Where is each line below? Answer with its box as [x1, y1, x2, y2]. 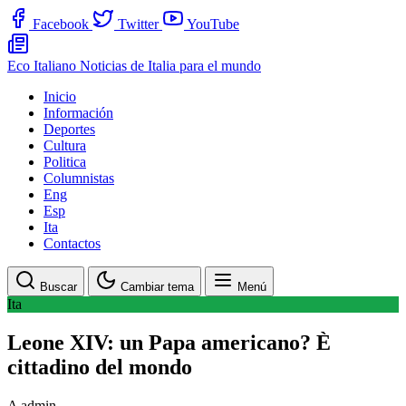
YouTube [187, 16, 239, 32]
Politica [43, 154, 86, 169]
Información [43, 105, 113, 121]
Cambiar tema [121, 280, 194, 294]
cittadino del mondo [7, 354, 192, 379]
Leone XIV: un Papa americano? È [7, 330, 331, 354]
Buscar [40, 280, 77, 294]
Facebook [33, 16, 89, 32]
